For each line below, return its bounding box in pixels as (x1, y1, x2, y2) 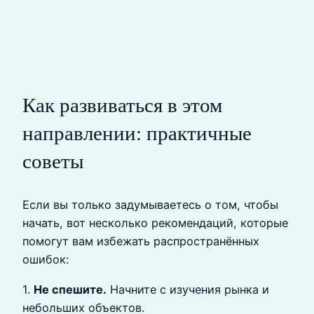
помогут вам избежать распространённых (22, 234, 259, 249)
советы (22, 150, 83, 173)
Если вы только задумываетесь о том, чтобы (22, 198, 278, 212)
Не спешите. (34, 282, 107, 296)
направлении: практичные (22, 122, 252, 145)
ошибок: (22, 252, 69, 267)
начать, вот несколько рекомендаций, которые (22, 216, 288, 231)
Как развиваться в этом (22, 94, 222, 117)
